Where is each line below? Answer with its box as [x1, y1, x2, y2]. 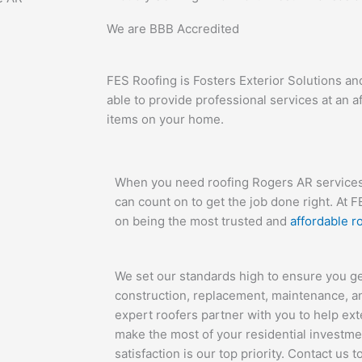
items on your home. [107, 111, 224, 127]
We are [107, 20, 149, 36]
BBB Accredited [149, 20, 239, 36]
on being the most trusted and [115, 213, 290, 229]
